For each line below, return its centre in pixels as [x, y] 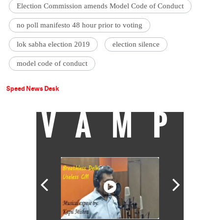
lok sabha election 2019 [54, 44]
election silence [136, 44]
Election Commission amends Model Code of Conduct [100, 6]
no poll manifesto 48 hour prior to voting [80, 25]
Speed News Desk [33, 89]
